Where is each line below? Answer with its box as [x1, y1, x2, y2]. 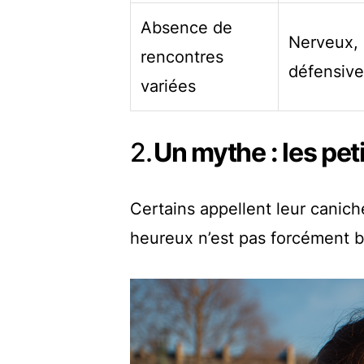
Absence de [141, 18, 232, 38]
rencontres [141, 47, 223, 67]
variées [141, 76, 196, 97]
